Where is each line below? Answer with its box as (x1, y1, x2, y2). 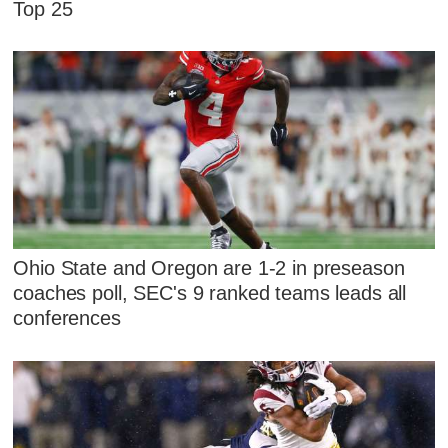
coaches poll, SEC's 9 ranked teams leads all (13, 282, 407, 305)
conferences (13, 307, 121, 330)
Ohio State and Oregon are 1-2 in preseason (13, 257, 405, 280)
